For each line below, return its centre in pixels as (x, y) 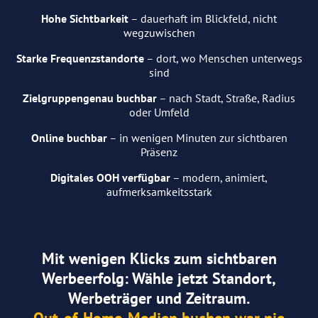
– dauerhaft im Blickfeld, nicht (203, 18)
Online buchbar (69, 137)
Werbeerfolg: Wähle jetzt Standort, (159, 278)
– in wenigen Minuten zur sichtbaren (197, 137)
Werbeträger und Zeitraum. (159, 297)
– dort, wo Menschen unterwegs (223, 58)
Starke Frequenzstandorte (80, 58)
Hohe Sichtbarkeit (85, 18)
